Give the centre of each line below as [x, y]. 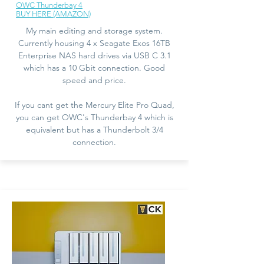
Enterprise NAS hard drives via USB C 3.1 [94, 55]
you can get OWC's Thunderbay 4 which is [94, 117]
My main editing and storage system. [94, 30]
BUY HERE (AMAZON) [53, 14]
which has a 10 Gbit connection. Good [94, 67]
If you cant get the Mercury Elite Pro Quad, [94, 105]
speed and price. [94, 80]
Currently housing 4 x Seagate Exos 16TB [94, 43]
